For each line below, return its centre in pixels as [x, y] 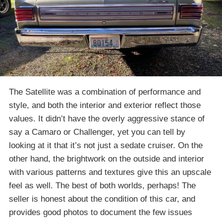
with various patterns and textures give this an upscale [110, 172]
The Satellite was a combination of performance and [105, 92]
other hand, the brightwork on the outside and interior [107, 159]
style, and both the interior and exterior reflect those [105, 105]
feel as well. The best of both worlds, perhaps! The [102, 185]
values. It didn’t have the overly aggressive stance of [107, 118]
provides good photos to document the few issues [101, 212]
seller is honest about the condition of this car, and [102, 199]
